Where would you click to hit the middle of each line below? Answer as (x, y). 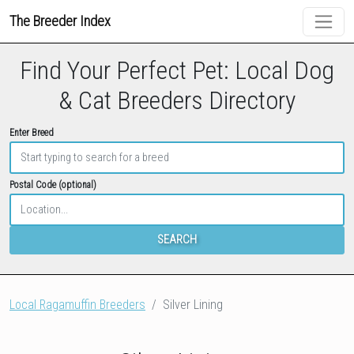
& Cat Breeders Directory (177, 101)
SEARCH (177, 240)
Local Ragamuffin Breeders (77, 305)
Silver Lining (193, 305)
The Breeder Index (60, 21)
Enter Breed (32, 133)
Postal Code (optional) (53, 185)
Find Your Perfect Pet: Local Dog (177, 71)
